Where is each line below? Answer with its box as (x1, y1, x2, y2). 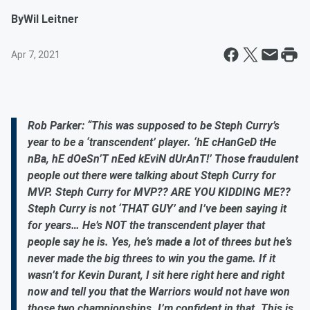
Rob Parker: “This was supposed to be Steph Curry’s (28, 119, 280, 132)
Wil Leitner (24, 12, 79, 26)
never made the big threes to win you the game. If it (28, 252, 275, 265)
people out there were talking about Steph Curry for (28, 169, 276, 182)
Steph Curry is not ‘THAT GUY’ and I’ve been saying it (28, 202, 286, 215)
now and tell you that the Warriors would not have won (28, 285, 290, 298)
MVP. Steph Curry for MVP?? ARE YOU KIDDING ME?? (28, 185, 291, 199)
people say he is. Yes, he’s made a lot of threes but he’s (28, 235, 292, 248)
